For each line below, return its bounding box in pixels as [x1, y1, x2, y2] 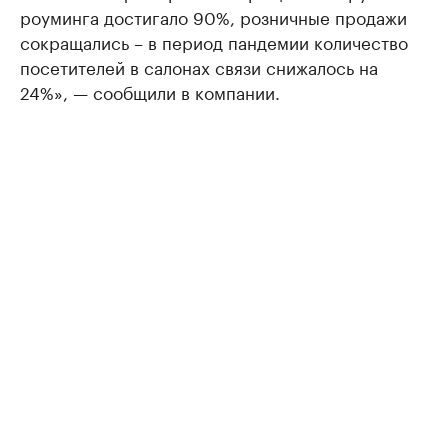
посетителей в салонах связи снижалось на [20, 53, 378, 80]
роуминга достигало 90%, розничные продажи [20, 3, 407, 30]
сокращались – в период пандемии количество [20, 28, 408, 55]
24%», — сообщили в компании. [20, 78, 280, 105]
